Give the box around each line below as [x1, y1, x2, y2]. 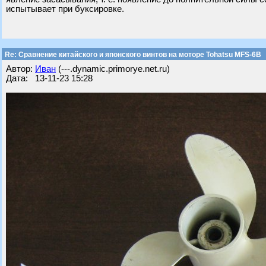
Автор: [6, 64, 35, 74]
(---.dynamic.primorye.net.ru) [56, 64, 170, 74]
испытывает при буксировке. [6, 4, 124, 14]
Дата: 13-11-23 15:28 [6, 74, 93, 83]
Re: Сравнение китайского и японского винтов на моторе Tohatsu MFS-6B [3, 50, 261, 59]
